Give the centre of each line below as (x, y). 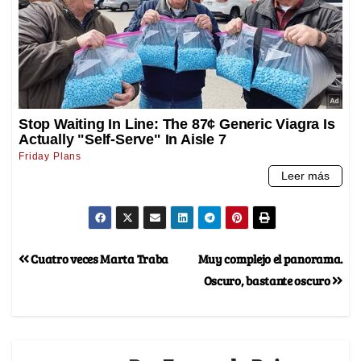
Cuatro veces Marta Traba (99, 258)
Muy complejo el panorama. (270, 258)
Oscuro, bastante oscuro (268, 280)
